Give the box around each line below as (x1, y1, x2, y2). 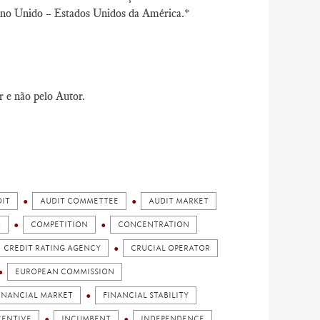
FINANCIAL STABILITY (103, 291, 189, 300)
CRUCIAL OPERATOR (131, 244, 210, 253)
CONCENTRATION (118, 220, 189, 229)
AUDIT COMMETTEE (40, 196, 119, 206)
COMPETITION (31, 220, 88, 229)
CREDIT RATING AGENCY (4, 244, 101, 253)
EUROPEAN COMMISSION (15, 267, 114, 276)
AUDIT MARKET (149, 196, 209, 206)
